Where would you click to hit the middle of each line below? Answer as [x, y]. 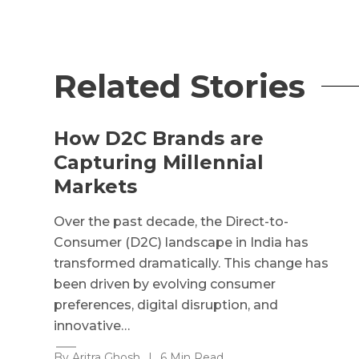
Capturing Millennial [159, 162]
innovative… [92, 325]
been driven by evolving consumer [165, 284]
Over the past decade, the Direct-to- [171, 221]
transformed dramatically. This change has [192, 263]
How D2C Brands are [159, 138]
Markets [96, 186]
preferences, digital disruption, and [166, 305]
